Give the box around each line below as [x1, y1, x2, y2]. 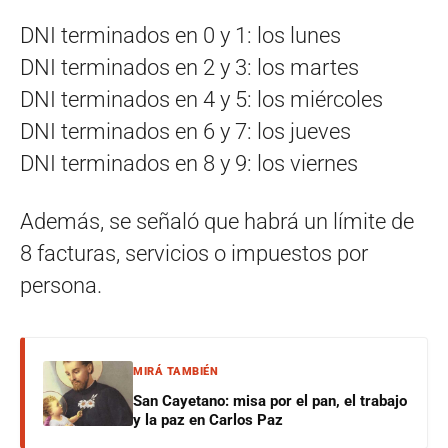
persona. [20, 273, 102, 299]
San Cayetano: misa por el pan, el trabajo [133, 392, 407, 411]
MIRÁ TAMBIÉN [133, 365, 218, 379]
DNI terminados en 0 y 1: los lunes [20, 23, 341, 49]
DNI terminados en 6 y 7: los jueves [20, 119, 351, 145]
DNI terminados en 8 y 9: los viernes [20, 151, 358, 177]
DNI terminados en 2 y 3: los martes [20, 55, 359, 81]
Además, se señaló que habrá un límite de [20, 209, 414, 235]
